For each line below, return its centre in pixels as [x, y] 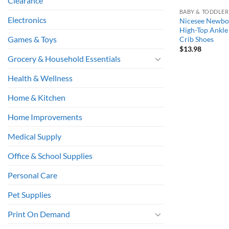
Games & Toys [32, 39]
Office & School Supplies [50, 156]
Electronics [27, 20]
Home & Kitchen [37, 98]
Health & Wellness [40, 78]
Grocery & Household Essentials [64, 59]
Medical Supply [35, 136]
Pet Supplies [29, 195]
